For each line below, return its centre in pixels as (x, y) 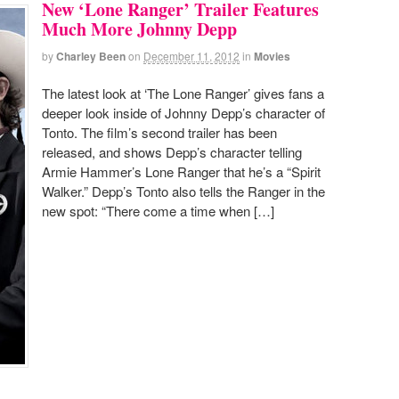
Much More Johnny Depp (139, 28)
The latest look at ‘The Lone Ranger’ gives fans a (183, 93)
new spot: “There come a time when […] (158, 210)
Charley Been (91, 56)
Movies (272, 56)
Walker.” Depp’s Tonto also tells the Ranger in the (183, 191)
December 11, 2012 (191, 55)
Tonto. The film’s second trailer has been (159, 132)
